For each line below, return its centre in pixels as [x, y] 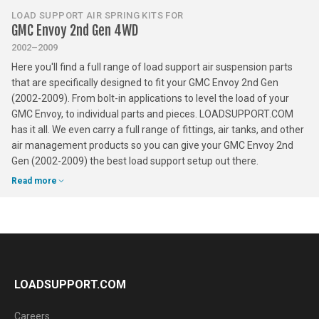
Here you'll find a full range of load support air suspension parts [152, 67]
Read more [34, 181]
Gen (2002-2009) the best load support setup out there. [135, 161]
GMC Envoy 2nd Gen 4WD [75, 31]
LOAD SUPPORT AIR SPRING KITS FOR [98, 15]
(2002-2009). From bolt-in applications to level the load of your [150, 98]
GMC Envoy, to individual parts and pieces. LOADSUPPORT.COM [152, 114]
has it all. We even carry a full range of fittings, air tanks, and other [158, 130]
